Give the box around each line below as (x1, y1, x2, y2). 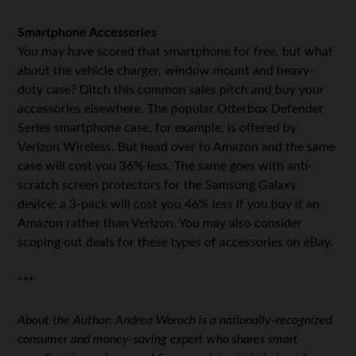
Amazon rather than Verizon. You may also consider (17, 216, 303, 230)
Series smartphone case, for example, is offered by (17, 121, 297, 134)
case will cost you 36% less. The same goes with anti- (17, 159, 314, 172)
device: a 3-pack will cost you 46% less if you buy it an (17, 197, 320, 211)
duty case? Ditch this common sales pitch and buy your (17, 83, 325, 96)
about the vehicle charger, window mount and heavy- (17, 64, 315, 77)
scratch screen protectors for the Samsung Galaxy (17, 178, 297, 192)
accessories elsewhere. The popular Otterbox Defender (17, 102, 324, 115)
